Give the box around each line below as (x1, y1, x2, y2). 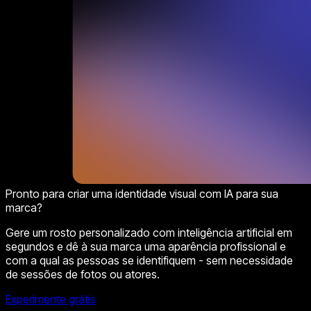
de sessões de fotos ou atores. (6, 267, 160, 281)
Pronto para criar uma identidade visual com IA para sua (6, 186, 278, 201)
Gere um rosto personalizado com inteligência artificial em (6, 225, 292, 239)
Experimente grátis (6, 292, 96, 306)
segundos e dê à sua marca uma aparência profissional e (6, 239, 286, 253)
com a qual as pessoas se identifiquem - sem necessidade (6, 253, 293, 267)
